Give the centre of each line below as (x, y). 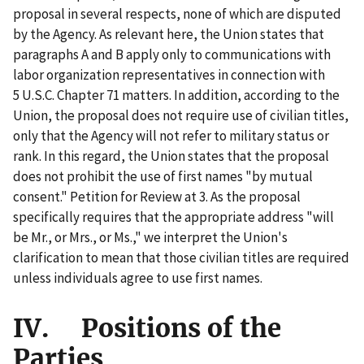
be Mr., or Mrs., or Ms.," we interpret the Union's (150, 238)
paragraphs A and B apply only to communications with (172, 55)
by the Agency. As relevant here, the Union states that (169, 35)
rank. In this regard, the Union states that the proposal (171, 156)
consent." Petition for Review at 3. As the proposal (157, 197)
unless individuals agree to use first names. (138, 278)
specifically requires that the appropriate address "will (173, 217)
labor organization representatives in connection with (169, 75)
